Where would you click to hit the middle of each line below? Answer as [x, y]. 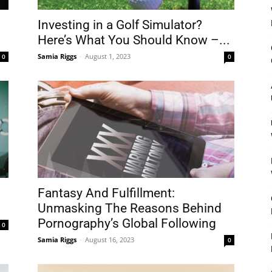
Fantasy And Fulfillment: [106, 193]
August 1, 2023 [108, 56]
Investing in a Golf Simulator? [120, 25]
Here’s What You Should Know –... [134, 40]
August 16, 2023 [110, 240]
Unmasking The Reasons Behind [130, 208]
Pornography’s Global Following [127, 223]
